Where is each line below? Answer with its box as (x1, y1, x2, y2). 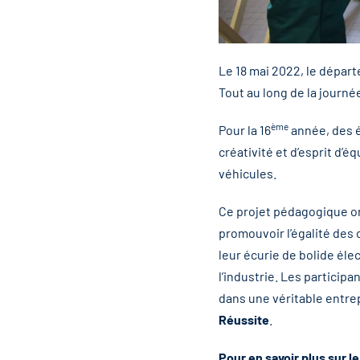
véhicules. (219, 166, 276, 182)
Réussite (219, 312, 269, 328)
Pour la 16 (219, 122, 271, 138)
